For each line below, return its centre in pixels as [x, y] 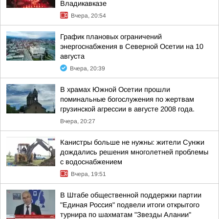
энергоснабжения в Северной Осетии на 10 [132, 46]
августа [72, 56]
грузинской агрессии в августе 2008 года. [127, 109]
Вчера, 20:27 [78, 121]
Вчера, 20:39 [88, 68]
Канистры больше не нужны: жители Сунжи [132, 142]
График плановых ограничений [111, 37]
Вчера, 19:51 [88, 174]
